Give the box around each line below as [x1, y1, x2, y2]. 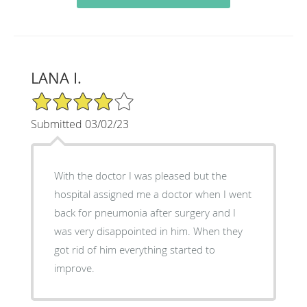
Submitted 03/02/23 [30, 116, 129, 132]
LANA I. [30, 67, 82, 88]
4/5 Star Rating [30, 90, 99, 103]
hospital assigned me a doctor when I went [53, 186, 251, 201]
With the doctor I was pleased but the [53, 168, 227, 182]
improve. [53, 260, 95, 275]
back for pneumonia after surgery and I [53, 205, 236, 219]
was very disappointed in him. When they [53, 223, 243, 238]
